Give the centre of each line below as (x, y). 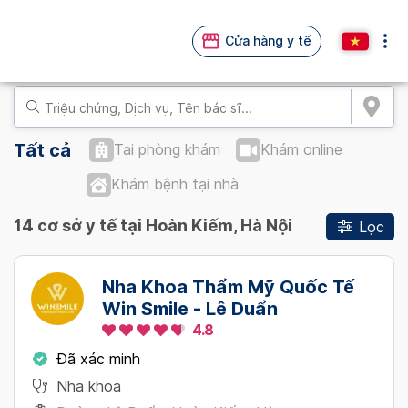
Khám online (301, 150)
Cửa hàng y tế (268, 41)
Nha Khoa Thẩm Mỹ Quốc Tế (228, 287)
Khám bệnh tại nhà (175, 184)
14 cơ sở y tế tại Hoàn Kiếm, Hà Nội (153, 225)
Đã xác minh (98, 359)
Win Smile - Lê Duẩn (190, 309)
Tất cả (42, 150)
